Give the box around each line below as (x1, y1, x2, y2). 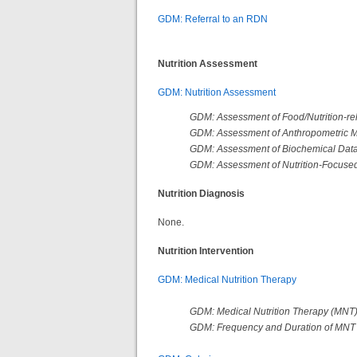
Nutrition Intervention (158, 245, 253, 257)
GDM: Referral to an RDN (158, 14, 268, 25)
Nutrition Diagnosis (158, 187, 245, 199)
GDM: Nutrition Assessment (158, 86, 276, 98)
